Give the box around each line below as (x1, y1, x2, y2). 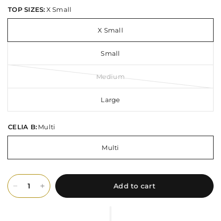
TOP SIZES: (8, 5, 45, 13)
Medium (96, 73, 125, 80)
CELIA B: (8, 123, 37, 131)
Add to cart (113, 182, 156, 190)
